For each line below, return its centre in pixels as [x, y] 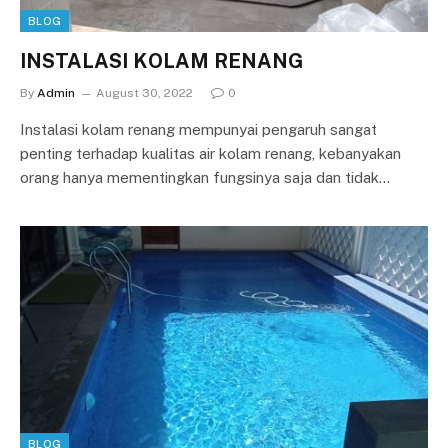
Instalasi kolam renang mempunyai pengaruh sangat [198, 129]
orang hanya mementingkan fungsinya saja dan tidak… [205, 177]
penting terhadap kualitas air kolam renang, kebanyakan [210, 153]
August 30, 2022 [144, 92]
